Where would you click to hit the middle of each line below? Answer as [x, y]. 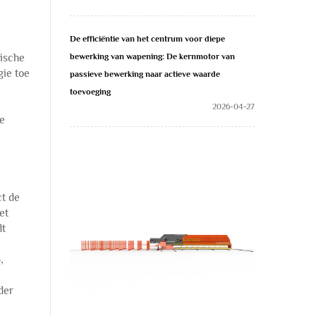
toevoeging [90, 92]
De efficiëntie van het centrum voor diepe [147, 39]
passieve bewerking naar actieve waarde [145, 74]
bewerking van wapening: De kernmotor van [152, 56]
